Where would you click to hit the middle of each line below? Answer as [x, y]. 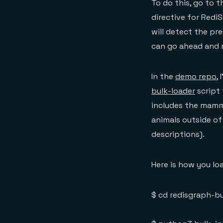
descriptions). [178, 134]
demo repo [196, 77]
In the [163, 77]
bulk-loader [173, 91]
